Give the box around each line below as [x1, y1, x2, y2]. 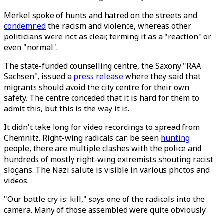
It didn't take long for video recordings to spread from [4, 122, 200, 132]
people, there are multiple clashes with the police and [4, 143, 201, 154]
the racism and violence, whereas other [46, 20, 191, 31]
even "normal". [4, 42, 58, 53]
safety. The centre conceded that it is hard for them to [4, 92, 199, 103]
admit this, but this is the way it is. [4, 103, 129, 114]
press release [73, 71, 123, 82]
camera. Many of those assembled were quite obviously [4, 204, 206, 215]
